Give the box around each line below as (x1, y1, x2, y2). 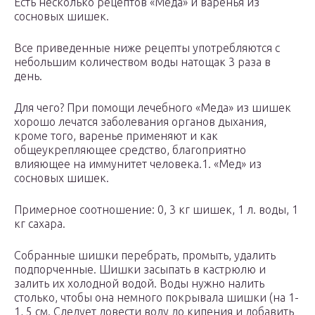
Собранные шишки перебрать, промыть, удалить (14, 249, 276, 262)
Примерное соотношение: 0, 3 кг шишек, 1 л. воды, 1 (14, 203, 298, 217)
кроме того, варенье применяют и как (14, 129, 218, 143)
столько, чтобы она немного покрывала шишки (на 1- (14, 291, 299, 304)
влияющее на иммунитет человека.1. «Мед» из (14, 157, 262, 171)
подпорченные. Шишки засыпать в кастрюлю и (14, 263, 266, 276)
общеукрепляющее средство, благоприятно (14, 143, 246, 157)
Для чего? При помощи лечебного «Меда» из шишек (14, 101, 291, 115)
